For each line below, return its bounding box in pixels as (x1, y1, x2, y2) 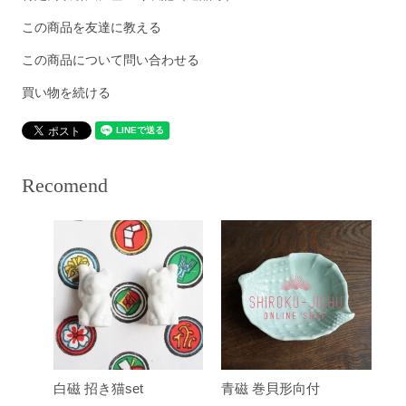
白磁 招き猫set (53, 381, 144, 397)
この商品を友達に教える (22, 19, 162, 34)
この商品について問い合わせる (22, 52, 200, 67)
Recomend (22, 173, 109, 197)
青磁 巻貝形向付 (221, 381, 321, 397)
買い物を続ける (22, 84, 111, 100)
